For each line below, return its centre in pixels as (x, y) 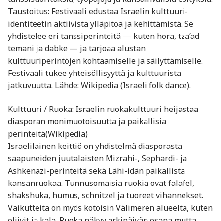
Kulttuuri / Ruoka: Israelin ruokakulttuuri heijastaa (103, 109)
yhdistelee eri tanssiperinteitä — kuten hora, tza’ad (104, 36)
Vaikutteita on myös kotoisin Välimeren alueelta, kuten (110, 207)
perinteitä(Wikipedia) (48, 133)
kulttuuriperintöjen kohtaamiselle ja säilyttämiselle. (105, 61)
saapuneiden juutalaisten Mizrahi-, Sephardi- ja (97, 158)
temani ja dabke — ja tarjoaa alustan (77, 49)
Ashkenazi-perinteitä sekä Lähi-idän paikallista (96, 170)
